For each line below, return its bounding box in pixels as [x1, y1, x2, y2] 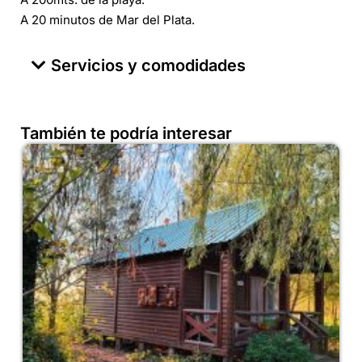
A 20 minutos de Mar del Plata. [20, 12, 195, 27]
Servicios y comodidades [51, 56, 246, 75]
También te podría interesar [20, 124, 232, 143]
